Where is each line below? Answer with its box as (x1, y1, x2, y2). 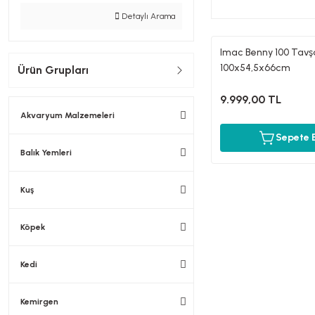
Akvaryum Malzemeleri (20, 110, 115, 120)
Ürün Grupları (18, 63, 89, 77)
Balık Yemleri (20, 148, 72, 157)
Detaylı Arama (120, 11, 175, 21)
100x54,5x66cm (220, 62, 290, 74)
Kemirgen (20, 297, 58, 307)
